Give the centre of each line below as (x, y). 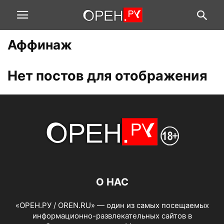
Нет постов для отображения (107, 76)
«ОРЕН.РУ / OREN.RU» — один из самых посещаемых (112, 205)
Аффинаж (40, 45)
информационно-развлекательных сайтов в (112, 216)
